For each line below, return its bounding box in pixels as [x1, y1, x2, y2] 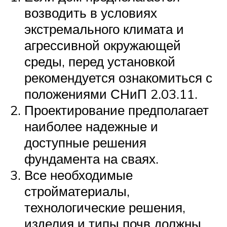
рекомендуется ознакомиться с [24, 69, 212, 86]
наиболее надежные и [24, 118, 158, 134]
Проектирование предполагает [24, 101, 209, 118]
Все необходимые [24, 166, 133, 183]
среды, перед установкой [24, 53, 175, 69]
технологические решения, [24, 199, 185, 215]
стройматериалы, [24, 182, 130, 199]
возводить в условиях [24, 4, 157, 21]
